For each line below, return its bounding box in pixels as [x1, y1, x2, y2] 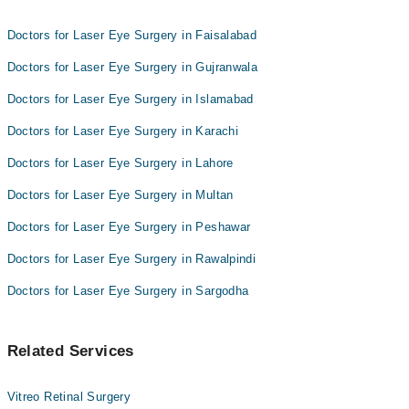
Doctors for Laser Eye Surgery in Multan [6, 188, 234, 202]
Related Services [6, 342, 134, 360]
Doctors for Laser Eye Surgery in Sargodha [6, 284, 249, 298]
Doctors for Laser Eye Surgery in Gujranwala [6, 60, 258, 74]
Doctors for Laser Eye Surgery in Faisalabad [6, 28, 257, 42]
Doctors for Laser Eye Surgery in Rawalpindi [6, 252, 257, 266]
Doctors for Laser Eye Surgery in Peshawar [6, 220, 251, 234]
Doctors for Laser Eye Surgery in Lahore [6, 156, 234, 170]
